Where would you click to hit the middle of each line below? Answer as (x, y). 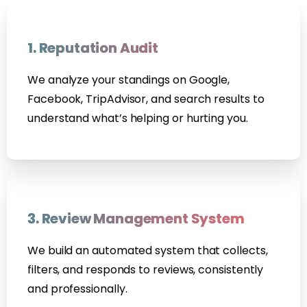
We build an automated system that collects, (148, 251)
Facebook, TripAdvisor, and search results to (146, 99)
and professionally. (77, 289)
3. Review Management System (136, 219)
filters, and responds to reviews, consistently (146, 270)
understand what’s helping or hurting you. (138, 119)
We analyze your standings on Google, (129, 80)
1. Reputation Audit (93, 48)
